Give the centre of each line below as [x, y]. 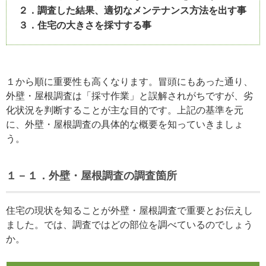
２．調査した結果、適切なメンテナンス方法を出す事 [132, 11]
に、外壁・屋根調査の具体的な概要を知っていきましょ [125, 124]
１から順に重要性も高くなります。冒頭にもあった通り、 [129, 81]
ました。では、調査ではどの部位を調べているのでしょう [129, 224]
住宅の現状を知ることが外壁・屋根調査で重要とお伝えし [129, 210]
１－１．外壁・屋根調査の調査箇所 [91, 175]
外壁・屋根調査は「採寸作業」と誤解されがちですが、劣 [129, 96]
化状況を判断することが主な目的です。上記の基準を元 [125, 110]
